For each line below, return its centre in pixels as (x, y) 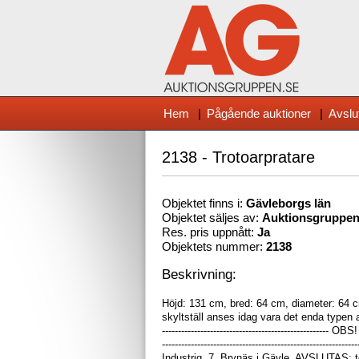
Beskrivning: (199, 274)
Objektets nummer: (214, 247)
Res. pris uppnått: (210, 232)
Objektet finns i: (204, 204)
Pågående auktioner (259, 113)
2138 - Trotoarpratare (238, 157)
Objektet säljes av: (212, 218)
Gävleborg (275, 204)
